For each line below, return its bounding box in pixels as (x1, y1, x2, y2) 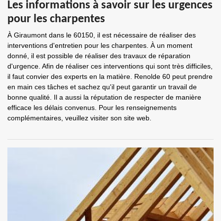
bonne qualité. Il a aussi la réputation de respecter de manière (7, 93, 201, 101)
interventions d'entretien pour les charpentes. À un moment (7, 41, 192, 49)
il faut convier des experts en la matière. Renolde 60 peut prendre (7, 73, 213, 80)
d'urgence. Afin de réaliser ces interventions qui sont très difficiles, (7, 62, 213, 70)
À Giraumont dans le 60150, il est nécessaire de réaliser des (7, 31, 196, 39)
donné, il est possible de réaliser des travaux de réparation (7, 52, 190, 60)
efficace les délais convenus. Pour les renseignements (7, 104, 177, 111)
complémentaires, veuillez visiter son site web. (7, 114, 151, 122)
